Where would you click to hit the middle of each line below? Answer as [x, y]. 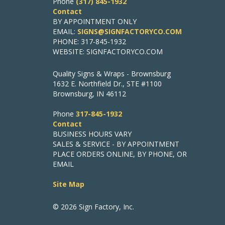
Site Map [68, 184]
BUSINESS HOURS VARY [92, 134]
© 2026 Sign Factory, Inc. [93, 207]
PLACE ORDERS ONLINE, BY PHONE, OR [120, 154]
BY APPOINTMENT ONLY [94, 22]
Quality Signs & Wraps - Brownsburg [111, 74]
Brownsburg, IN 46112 [89, 94]
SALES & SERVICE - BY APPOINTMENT [116, 144]
